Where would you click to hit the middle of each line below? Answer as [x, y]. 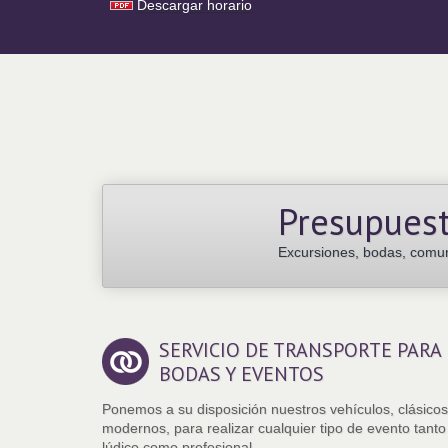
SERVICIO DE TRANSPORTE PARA [300, 350]
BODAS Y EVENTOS [241, 374]
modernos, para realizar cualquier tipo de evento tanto [274, 428]
